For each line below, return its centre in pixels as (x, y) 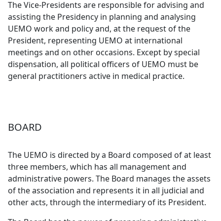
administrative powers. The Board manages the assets (109, 179)
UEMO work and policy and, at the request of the (99, 29)
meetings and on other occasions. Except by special (104, 52)
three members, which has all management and (97, 167)
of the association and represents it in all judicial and (106, 190)
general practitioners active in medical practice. (96, 76)
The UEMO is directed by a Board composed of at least (110, 155)
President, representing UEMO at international (95, 40)
